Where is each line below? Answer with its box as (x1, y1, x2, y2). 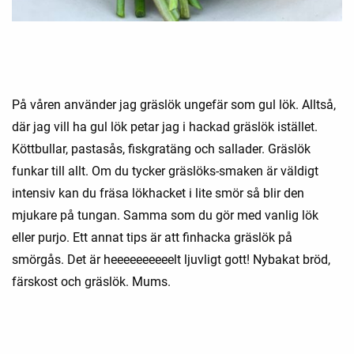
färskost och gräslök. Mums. (12, 274, 171, 290)
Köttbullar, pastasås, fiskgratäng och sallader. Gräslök (12, 141, 311, 157)
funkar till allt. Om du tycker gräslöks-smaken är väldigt (12, 164, 318, 179)
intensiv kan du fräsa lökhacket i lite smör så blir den (12, 186, 304, 201)
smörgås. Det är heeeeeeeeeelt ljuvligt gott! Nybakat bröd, (12, 252, 330, 268)
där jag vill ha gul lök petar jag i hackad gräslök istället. (12, 119, 318, 135)
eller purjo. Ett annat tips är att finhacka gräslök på (12, 230, 292, 246)
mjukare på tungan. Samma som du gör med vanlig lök (12, 208, 318, 224)
